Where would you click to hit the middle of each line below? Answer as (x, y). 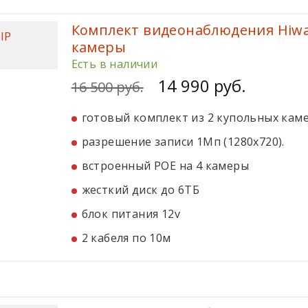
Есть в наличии (114, 64)
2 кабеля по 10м (126, 238)
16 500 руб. (107, 87)
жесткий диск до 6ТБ (141, 190)
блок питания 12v (131, 214)
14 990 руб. (201, 86)
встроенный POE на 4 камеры (165, 166)
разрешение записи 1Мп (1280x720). (183, 142)
